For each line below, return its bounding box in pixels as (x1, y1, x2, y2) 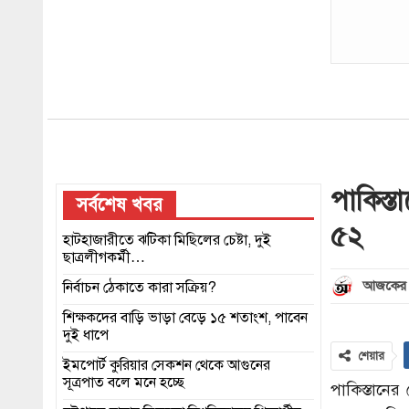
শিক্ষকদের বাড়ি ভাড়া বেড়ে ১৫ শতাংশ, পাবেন (63, 308, 308, 329)
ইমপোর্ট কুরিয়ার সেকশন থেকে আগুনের (63, 355, 270, 376)
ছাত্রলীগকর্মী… (63, 247, 145, 268)
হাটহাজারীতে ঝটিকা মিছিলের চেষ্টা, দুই (63, 230, 271, 251)
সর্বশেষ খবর (77, 192, 163, 217)
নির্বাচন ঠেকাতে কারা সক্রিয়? (63, 278, 216, 299)
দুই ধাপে (63, 325, 109, 346)
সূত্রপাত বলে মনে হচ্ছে (63, 372, 184, 393)
